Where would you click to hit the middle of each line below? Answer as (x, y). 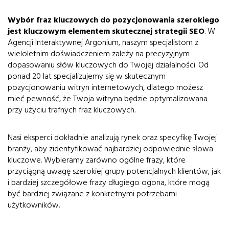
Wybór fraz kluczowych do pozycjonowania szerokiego (113, 20)
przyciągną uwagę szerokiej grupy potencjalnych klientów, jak (114, 171)
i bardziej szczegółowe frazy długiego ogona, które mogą (109, 182)
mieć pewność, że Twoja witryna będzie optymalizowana (108, 99)
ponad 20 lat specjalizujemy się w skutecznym (87, 76)
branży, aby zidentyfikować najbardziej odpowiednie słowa (110, 149)
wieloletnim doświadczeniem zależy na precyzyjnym (99, 54)
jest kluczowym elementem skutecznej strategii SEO (106, 31)
